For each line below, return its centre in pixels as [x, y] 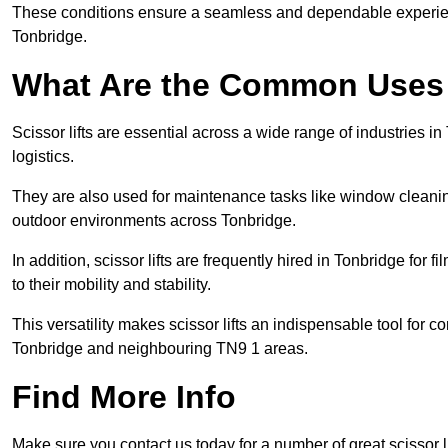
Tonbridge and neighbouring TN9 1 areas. [160, 349]
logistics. [43, 157]
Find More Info [124, 397]
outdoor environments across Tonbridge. [154, 221]
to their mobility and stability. [111, 285]
